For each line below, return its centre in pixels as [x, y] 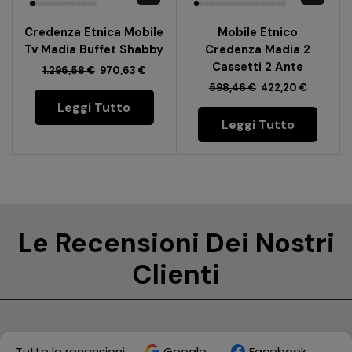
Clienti [176, 274]
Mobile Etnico [258, 33]
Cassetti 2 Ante [258, 67]
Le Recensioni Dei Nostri [176, 243]
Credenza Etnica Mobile [94, 33]
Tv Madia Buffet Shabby [94, 50]
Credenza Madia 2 [258, 50]
